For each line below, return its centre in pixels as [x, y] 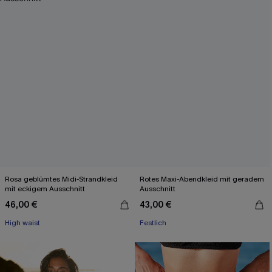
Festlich [153, 223]
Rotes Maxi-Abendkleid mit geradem [202, 179]
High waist [22, 223]
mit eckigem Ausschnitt [45, 189]
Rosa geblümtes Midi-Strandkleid [61, 179]
